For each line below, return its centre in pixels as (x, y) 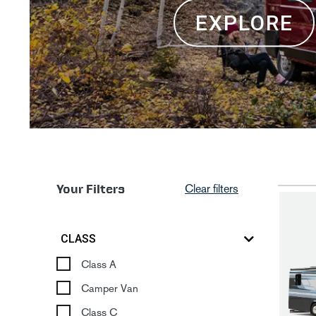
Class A (99, 265)
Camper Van (110, 288)
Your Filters (91, 189)
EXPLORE (244, 22)
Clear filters (212, 189)
